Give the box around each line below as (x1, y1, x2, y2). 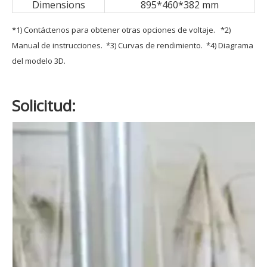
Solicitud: (12, 95, 76, 117)
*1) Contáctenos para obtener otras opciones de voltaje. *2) (12, 24, 231, 36)
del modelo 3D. (12, 55, 66, 67)
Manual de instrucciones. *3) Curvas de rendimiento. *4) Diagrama (12, 40, 253, 51)
